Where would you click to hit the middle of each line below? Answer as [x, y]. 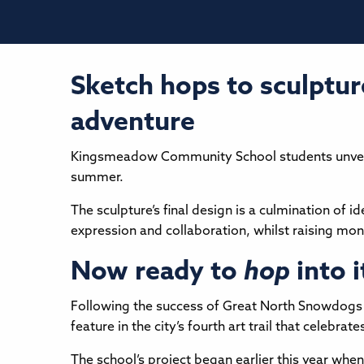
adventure [133, 123]
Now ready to [157, 273]
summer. [100, 178]
